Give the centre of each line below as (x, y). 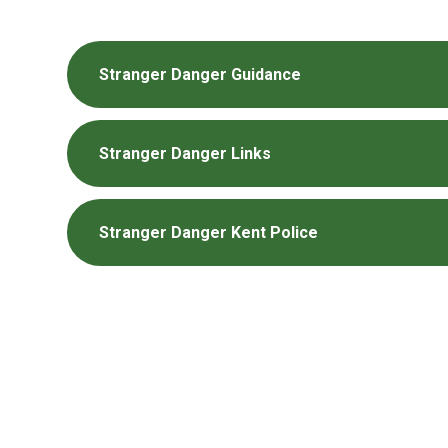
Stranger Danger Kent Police (209, 232)
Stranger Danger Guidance (200, 74)
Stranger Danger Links (185, 153)
